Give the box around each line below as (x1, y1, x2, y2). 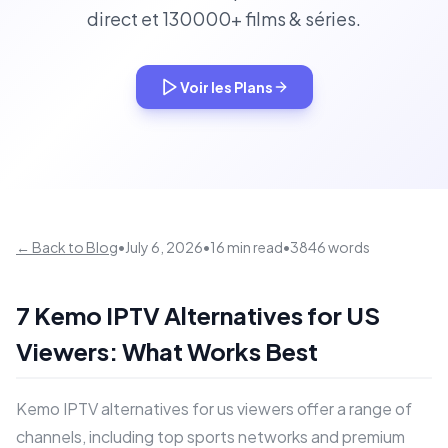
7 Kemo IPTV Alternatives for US (16, 300, 380, 330)
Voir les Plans (179, 78, 273, 96)
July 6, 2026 (125, 238, 203, 256)
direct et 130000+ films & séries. (87, 7, 361, 30)
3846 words (290, 238, 370, 256)
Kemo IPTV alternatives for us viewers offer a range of (16, 398, 412, 419)
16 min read (210, 238, 283, 256)
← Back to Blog (16, 238, 118, 256)
